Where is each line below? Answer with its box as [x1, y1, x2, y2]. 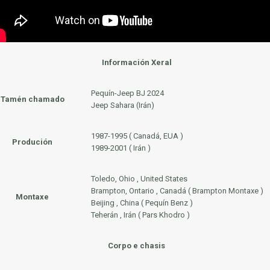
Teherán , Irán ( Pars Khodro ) [90, 210, 190, 219]
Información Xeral [101, 58, 172, 67]
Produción [12, 137, 52, 146]
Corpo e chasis [108, 241, 165, 250]
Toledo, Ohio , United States [90, 174, 187, 183]
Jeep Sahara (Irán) [90, 101, 154, 110]
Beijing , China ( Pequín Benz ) [90, 198, 193, 207]
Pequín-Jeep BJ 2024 [90, 89, 164, 98]
